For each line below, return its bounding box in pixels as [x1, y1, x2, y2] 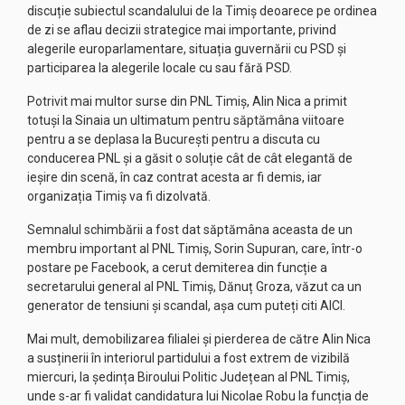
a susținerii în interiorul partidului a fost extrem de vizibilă [27, 351, 350, 365]
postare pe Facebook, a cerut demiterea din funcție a [27, 260, 327, 275]
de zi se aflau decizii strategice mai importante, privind [27, 23, 336, 37]
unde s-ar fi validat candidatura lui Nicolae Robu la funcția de [27, 389, 369, 403]
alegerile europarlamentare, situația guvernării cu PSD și [27, 42, 346, 56]
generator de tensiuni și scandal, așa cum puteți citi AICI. [27, 298, 345, 313]
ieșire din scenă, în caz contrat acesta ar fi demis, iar [27, 170, 322, 184]
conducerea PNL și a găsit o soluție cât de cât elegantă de [27, 151, 353, 165]
